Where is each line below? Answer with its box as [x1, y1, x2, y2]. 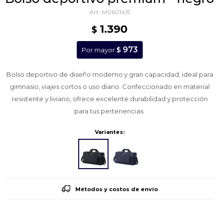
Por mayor [81, 46, 116, 54]
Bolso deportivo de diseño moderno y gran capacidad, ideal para [6, 70, 213, 78]
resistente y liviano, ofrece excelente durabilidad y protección [11, 95, 208, 103]
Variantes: [94, 129, 125, 135]
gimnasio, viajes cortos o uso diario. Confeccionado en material [9, 83, 210, 90]
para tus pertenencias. [74, 107, 145, 115]
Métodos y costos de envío [75, 186, 158, 193]
